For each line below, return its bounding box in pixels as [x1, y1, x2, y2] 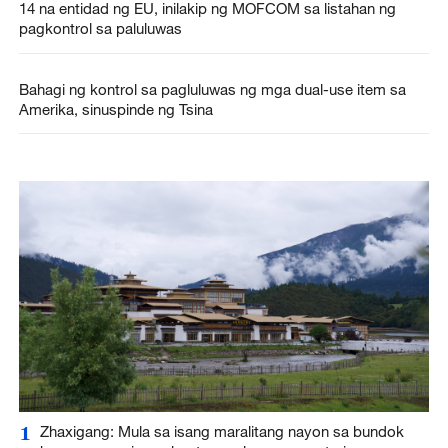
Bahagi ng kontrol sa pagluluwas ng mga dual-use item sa [18, 79, 406, 98]
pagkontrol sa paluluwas [18, 19, 182, 38]
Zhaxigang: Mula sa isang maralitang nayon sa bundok [39, 421, 404, 440]
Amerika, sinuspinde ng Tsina [18, 99, 213, 118]
